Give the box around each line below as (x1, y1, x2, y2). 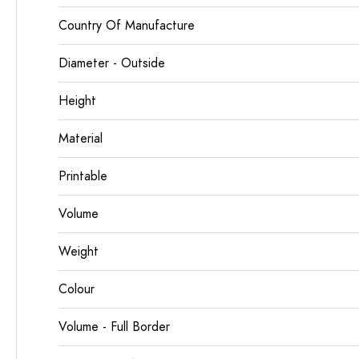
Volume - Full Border (58, 318, 170, 336)
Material (58, 130, 103, 147)
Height (58, 92, 96, 110)
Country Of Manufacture (58, 17, 195, 34)
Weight (58, 243, 99, 260)
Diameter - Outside (58, 54, 165, 72)
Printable (58, 167, 107, 185)
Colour (58, 280, 95, 298)
